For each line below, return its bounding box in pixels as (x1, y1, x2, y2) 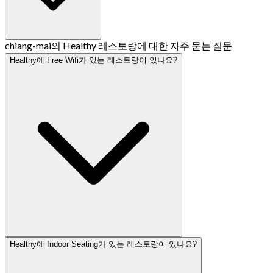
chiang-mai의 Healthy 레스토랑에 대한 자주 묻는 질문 (5, 39, 232, 51)
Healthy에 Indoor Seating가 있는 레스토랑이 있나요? (10, 239, 197, 249)
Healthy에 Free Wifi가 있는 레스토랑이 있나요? (10, 55, 177, 65)
